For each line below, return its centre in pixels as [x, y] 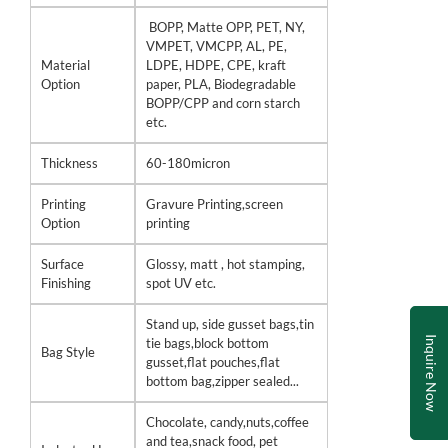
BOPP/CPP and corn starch [223, 103]
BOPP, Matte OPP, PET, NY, [225, 27]
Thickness [69, 163]
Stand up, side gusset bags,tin [230, 324]
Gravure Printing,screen [214, 204]
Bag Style [68, 352]
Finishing [66, 283]
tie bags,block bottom [207, 343]
